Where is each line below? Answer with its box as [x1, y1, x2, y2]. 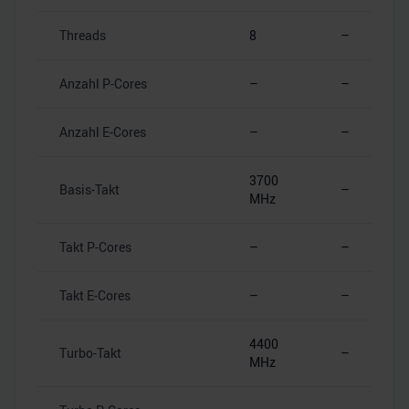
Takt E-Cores [59, 286, 131, 304]
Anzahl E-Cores [59, 122, 146, 141]
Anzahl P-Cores [59, 74, 147, 92]
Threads [59, 26, 106, 44]
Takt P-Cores [59, 237, 131, 256]
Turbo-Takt [59, 343, 121, 362]
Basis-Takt [59, 180, 120, 198]
